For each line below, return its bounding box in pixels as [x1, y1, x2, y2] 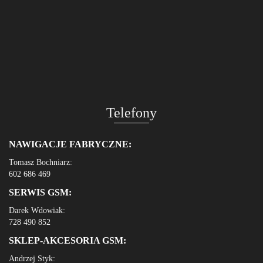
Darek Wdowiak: [9, 205, 65, 215]
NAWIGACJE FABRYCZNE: [9, 139, 131, 149]
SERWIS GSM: [9, 187, 72, 197]
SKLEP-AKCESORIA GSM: [9, 235, 126, 245]
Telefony [106, 104, 157, 120]
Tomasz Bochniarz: [9, 157, 72, 167]
